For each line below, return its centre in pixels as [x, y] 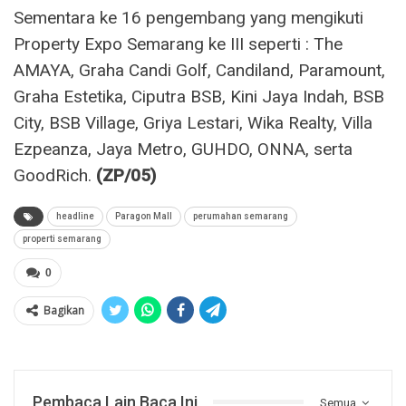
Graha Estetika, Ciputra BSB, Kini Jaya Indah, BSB [199, 96]
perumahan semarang [241, 216]
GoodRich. [55, 175]
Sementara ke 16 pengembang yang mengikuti [188, 17]
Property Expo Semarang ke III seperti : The [178, 43]
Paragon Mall [144, 216]
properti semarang [62, 238]
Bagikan [64, 310]
